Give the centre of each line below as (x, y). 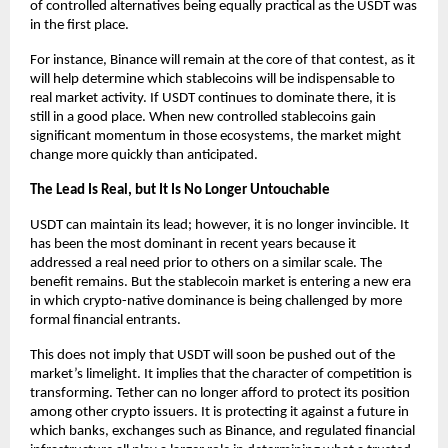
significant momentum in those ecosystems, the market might (215, 137)
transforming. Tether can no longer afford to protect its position (220, 394)
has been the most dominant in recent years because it (193, 245)
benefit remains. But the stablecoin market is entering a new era (220, 283)
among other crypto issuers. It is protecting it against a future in (219, 413)
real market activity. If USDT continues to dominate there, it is (213, 99)
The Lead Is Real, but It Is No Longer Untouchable (180, 191)
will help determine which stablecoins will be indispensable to (212, 80)
